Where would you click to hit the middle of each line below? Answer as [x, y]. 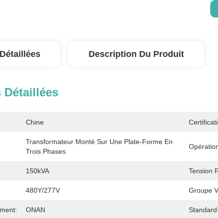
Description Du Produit [136, 54]
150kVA [37, 171]
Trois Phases [46, 151]
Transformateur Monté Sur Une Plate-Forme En [99, 142]
